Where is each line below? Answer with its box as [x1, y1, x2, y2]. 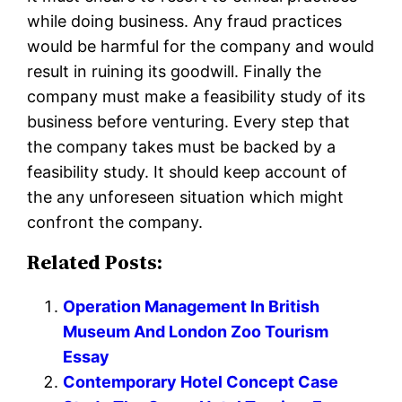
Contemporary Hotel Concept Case [63, 372, 339, 392]
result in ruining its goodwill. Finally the [27, 62, 322, 82]
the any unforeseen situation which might [27, 188, 345, 207]
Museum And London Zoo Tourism [63, 322, 329, 342]
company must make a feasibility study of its [27, 87, 366, 107]
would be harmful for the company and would [27, 37, 375, 57]
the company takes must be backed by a [27, 137, 336, 157]
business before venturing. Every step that [27, 112, 351, 132]
